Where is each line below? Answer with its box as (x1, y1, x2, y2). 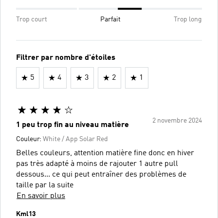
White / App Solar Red (43, 135, 108, 143)
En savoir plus (17, 192, 65, 200)
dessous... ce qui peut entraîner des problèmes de (16, 170, 186, 179)
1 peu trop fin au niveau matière (16, 121, 129, 129)
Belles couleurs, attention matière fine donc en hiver (16, 149, 194, 157)
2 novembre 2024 (152, 117, 202, 124)
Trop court (16, 16, 47, 23)
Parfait (100, 16, 121, 23)
